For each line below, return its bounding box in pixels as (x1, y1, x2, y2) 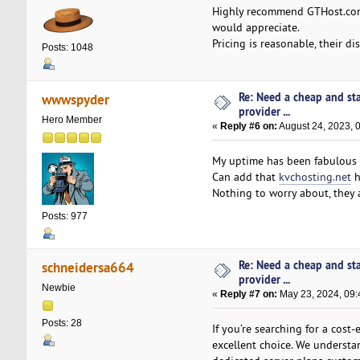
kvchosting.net (278, 169, 351, 184)
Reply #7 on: (219, 288, 277, 300)
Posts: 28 (41, 317, 82, 329)
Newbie (41, 282, 76, 294)
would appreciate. (211, 20, 300, 35)
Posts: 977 (41, 211, 88, 223)
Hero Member (41, 113, 102, 125)
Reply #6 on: (219, 120, 277, 132)
